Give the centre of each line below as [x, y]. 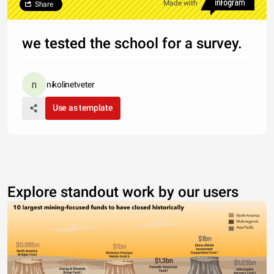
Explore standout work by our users [123, 192]
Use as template [83, 108]
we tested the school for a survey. [132, 43]
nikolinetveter [71, 84]
